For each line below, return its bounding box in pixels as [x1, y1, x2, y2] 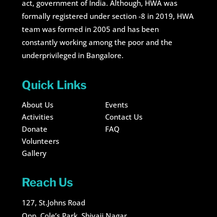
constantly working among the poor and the [21, 37, 172, 47]
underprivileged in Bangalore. [21, 50, 124, 61]
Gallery [21, 148, 46, 158]
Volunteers [21, 136, 59, 146]
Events [105, 100, 128, 110]
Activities [21, 112, 53, 122]
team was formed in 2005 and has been [21, 24, 159, 34]
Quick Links [21, 78, 87, 93]
